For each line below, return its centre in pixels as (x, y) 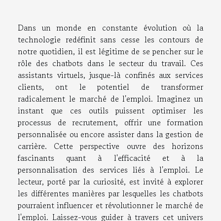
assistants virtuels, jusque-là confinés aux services (110, 75)
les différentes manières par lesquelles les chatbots (110, 193)
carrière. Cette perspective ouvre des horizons (110, 146)
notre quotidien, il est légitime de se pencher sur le (110, 51)
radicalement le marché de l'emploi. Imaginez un (110, 98)
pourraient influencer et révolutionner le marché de (110, 205)
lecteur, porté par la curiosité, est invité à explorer (110, 181)
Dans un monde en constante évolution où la (110, 27)
